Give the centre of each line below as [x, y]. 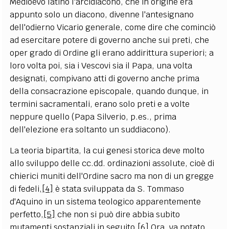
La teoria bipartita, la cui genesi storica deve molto [107, 150]
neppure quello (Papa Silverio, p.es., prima [93, 117]
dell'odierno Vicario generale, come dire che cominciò [113, 27]
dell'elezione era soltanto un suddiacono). [90, 129]
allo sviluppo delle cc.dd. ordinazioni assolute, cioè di [112, 163]
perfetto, [27, 214]
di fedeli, [26, 189]
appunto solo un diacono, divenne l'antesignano [102, 14]
